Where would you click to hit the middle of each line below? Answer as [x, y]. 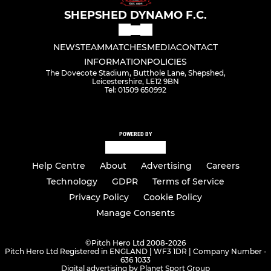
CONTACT [197, 47]
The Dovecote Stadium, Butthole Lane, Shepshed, [135, 73]
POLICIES [167, 62]
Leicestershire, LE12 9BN [135, 82]
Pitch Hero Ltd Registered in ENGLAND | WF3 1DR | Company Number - [135, 251]
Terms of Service [188, 181]
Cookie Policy [173, 197]
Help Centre [58, 166]
